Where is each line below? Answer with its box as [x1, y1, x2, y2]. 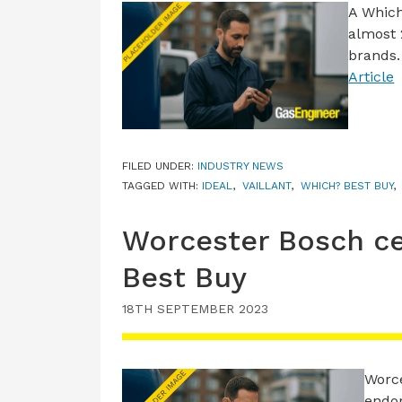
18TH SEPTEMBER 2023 [122, 301, 268, 317]
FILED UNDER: [122, 160, 197, 173]
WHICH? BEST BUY [301, 179, 393, 193]
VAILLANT [242, 179, 291, 193]
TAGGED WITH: [122, 179, 202, 193]
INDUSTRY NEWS [197, 160, 284, 173]
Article [348, 68, 395, 86]
